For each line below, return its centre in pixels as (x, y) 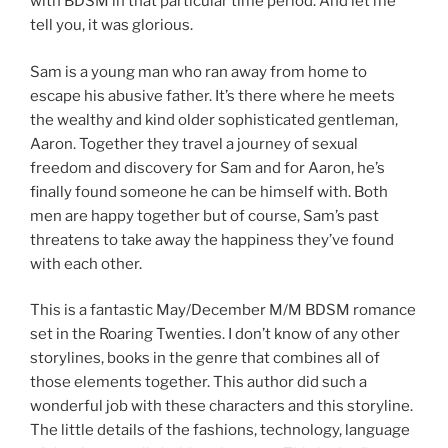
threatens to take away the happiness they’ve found (212, 239)
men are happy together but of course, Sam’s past (204, 215)
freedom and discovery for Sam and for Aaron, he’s (207, 167)
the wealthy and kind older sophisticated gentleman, (214, 119)
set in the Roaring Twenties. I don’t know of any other (215, 334)
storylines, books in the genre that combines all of (205, 358)
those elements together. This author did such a (198, 382)
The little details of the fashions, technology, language (220, 430)
